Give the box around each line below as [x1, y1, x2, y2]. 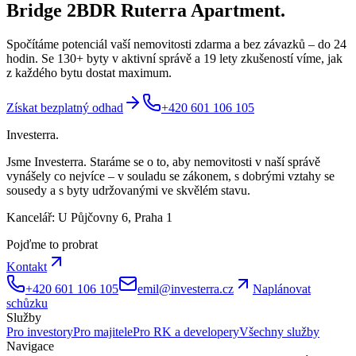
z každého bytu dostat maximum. [6, 65, 172, 79]
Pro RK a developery [133, 324, 239, 339]
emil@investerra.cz [137, 281, 234, 296]
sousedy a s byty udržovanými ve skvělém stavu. [6, 183, 250, 197]
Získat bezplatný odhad [6, 100, 123, 114]
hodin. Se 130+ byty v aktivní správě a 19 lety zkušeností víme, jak [6, 51, 342, 65]
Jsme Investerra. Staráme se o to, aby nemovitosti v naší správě [6, 154, 320, 168]
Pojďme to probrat [6, 237, 98, 251]
